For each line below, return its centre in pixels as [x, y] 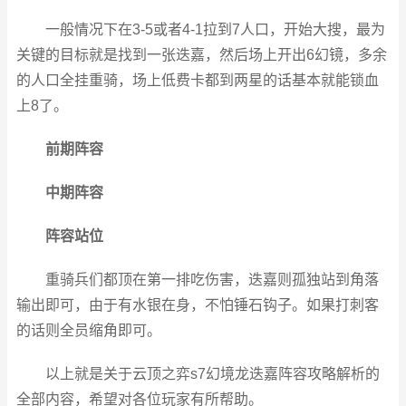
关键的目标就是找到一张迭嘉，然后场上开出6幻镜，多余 [202, 55]
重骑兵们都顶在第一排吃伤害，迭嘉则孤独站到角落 [212, 280]
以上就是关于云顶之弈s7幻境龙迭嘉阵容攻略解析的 [212, 374]
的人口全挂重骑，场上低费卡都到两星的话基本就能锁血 [198, 80]
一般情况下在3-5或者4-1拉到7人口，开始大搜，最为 [215, 29]
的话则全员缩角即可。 [89, 330]
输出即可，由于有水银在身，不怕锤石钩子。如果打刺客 [198, 305]
